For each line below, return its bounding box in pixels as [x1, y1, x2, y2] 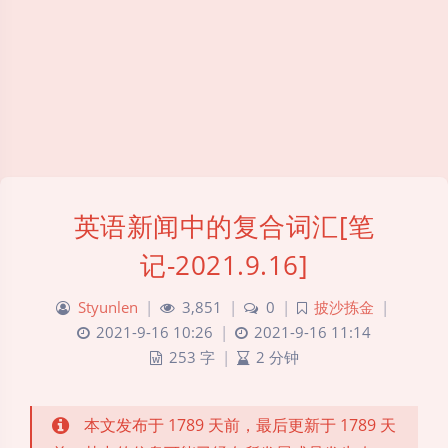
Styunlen [78, 297, 138, 317]
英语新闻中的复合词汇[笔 [73, 207, 375, 244]
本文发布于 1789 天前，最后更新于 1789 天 [84, 413, 396, 436]
